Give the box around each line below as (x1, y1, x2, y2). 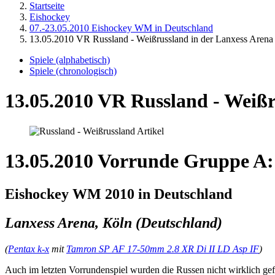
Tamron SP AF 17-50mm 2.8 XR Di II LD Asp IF (66, 243, 259, 254)
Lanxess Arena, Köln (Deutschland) (5, 214, 222, 231)
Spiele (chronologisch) (29, 66, 117, 76)
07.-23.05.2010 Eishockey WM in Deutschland (29, 23, 213, 33)
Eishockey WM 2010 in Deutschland (5, 185, 232, 202)
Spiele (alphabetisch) (29, 55, 110, 65)
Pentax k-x (8, 243, 49, 254)
